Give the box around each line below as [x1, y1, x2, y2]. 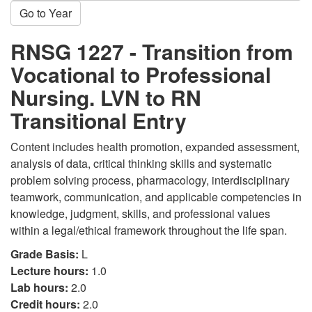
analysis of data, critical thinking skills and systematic [10, 155, 272, 171]
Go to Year [19, 5, 72, 21]
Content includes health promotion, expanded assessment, [10, 139, 299, 155]
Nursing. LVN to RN [10, 82, 201, 112]
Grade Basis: [10, 246, 79, 262]
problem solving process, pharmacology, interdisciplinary [10, 172, 290, 188]
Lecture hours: [10, 263, 88, 279]
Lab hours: [10, 279, 68, 295]
